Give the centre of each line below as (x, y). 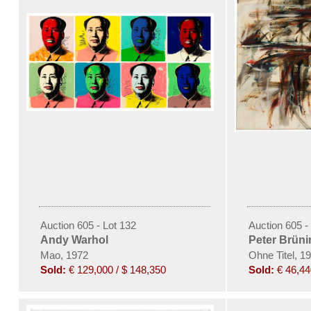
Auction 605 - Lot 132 (88, 225)
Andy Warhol (74, 240)
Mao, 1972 (64, 255)
